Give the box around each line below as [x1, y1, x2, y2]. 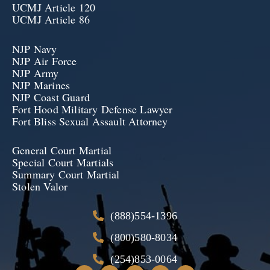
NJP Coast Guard [12, 89, 90, 104]
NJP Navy [12, 41, 61, 56]
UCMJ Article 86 [12, 11, 94, 27]
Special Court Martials [12, 155, 114, 170]
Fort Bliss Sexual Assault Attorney [12, 113, 168, 128]
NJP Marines [12, 77, 71, 92]
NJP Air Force [12, 53, 77, 68]
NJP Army [12, 65, 59, 80]
